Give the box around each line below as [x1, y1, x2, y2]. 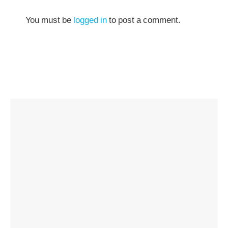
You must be [25, 15, 73, 26]
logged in [73, 15, 107, 26]
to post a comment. [107, 15, 181, 26]
